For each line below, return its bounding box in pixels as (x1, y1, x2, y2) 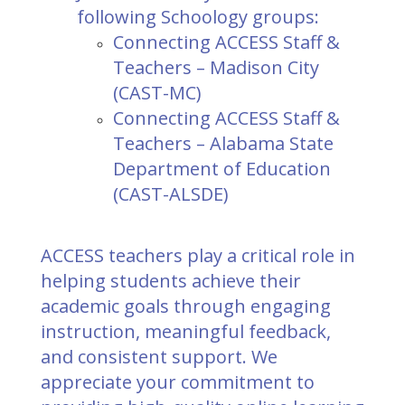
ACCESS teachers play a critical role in (41, 243, 355, 268)
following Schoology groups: (77, 5, 319, 29)
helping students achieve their (41, 268, 301, 293)
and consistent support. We (41, 344, 278, 369)
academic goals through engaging (41, 294, 331, 318)
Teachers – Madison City (113, 55, 319, 80)
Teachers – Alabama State (113, 131, 334, 155)
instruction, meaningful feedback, (41, 319, 331, 344)
